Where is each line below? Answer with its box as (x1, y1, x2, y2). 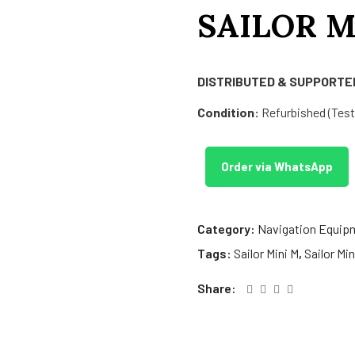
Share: (197, 280, 236, 296)
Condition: (197, 104, 259, 120)
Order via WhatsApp (221, 158, 333, 174)
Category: (197, 220, 258, 236)
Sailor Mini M (234, 245, 299, 261)
